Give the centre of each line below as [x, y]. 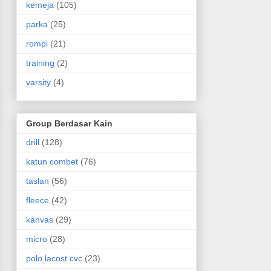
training [40, 63]
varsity [38, 82]
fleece [37, 200]
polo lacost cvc [54, 258]
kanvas [39, 219]
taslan [37, 181]
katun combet [52, 161]
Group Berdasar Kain [69, 123]
